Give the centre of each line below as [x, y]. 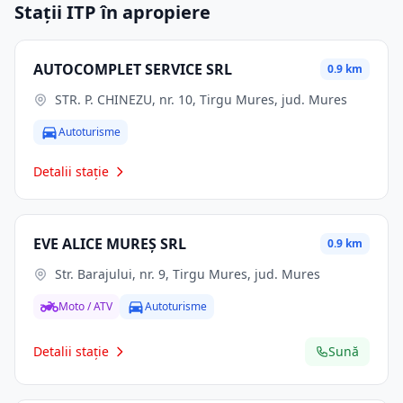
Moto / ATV [85, 306]
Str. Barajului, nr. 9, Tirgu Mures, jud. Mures [188, 274]
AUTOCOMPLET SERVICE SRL [133, 69]
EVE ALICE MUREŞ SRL [110, 244]
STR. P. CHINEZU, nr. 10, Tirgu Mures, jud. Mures [201, 99]
